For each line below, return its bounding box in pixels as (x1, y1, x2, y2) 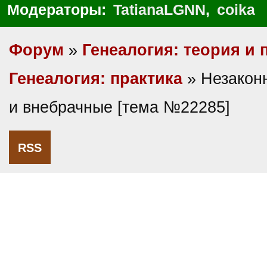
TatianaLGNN (113, 1, 206, 18)
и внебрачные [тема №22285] (9, 98, 230, 116)
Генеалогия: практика (9, 70, 182, 88)
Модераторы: (7, 1, 110, 18)
